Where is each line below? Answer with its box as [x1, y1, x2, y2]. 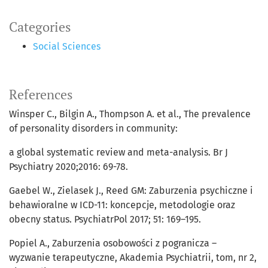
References [9, 86, 73, 103]
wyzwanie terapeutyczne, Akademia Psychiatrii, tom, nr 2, [9, 252, 257, 264]
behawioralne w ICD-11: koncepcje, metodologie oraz [9, 199, 235, 211]
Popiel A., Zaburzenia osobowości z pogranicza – [9, 237, 217, 249]
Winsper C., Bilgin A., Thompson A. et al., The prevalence [9, 108, 251, 120]
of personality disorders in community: [9, 123, 178, 135]
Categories [9, 19, 71, 36]
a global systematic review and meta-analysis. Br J [9, 147, 228, 159]
